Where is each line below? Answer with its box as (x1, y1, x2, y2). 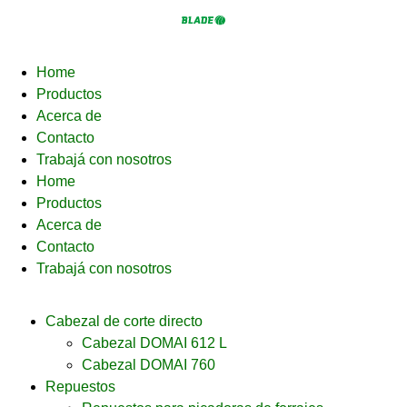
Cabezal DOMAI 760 (82, 357, 215, 372)
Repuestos (45, 379, 115, 394)
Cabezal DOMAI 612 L (82, 335, 227, 351)
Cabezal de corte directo (45, 313, 203, 329)
